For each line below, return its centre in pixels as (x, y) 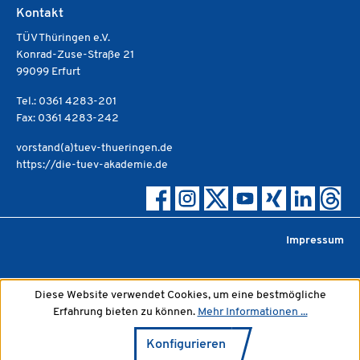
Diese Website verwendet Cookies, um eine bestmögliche (180, 295)
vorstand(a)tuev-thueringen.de (94, 148)
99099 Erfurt (48, 72)
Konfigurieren (186, 345)
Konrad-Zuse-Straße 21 (75, 55)
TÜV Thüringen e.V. (63, 38)
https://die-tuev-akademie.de (92, 165)
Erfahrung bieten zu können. (125, 312)
